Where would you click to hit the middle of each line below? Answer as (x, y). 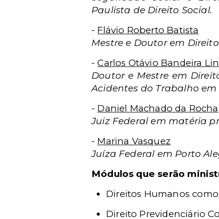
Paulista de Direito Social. (152, 10)
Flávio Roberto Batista (148, 30)
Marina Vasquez (134, 141)
